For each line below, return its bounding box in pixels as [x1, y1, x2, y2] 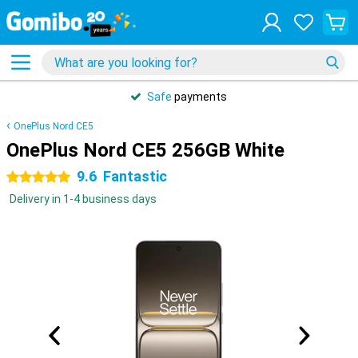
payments [172, 90, 227, 103]
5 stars [6, 171, 43, 184]
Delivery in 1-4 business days [10, 193, 157, 205]
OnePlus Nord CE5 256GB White [6, 139, 284, 161]
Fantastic [103, 168, 167, 185]
